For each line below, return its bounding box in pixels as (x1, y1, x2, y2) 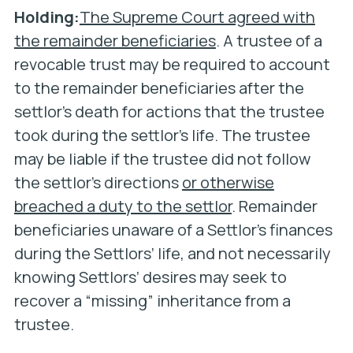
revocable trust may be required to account (13, 54, 330, 75)
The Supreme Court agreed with (79, 6, 315, 28)
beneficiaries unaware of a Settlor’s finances (13, 219, 333, 240)
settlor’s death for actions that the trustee (13, 101, 325, 122)
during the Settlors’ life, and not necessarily (13, 243, 331, 264)
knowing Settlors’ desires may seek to (13, 266, 287, 288)
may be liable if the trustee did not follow (13, 148, 310, 169)
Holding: (13, 6, 80, 28)
